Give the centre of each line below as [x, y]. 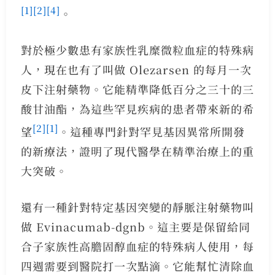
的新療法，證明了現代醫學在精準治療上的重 [137, 151]
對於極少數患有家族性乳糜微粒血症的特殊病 [137, 49]
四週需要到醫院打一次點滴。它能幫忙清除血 [137, 265]
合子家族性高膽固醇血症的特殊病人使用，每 [137, 246]
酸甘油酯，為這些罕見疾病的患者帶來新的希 [137, 108]
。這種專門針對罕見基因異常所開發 [151, 131]
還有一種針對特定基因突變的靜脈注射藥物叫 [137, 207]
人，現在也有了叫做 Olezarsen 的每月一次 [136, 69]
